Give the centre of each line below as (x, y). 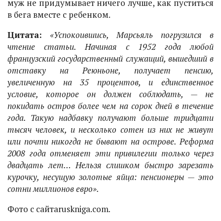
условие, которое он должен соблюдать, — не (110, 94)
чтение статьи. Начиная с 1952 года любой (110, 47)
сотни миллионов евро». (53, 189)
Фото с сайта (33, 209)
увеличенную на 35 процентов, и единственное (110, 82)
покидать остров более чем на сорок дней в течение (110, 106)
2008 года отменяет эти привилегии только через (110, 153)
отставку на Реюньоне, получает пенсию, (110, 70)
